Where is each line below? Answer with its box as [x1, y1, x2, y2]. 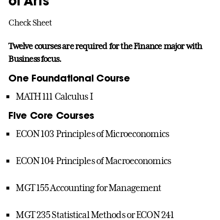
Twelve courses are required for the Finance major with [8, 41, 202, 52]
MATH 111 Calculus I [16, 91, 93, 102]
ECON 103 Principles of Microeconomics [16, 128, 169, 139]
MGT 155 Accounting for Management [16, 182, 162, 193]
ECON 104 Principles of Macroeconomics [16, 155, 171, 166]
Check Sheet [8, 17, 52, 27]
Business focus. [8, 54, 61, 64]
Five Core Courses [8, 109, 94, 122]
